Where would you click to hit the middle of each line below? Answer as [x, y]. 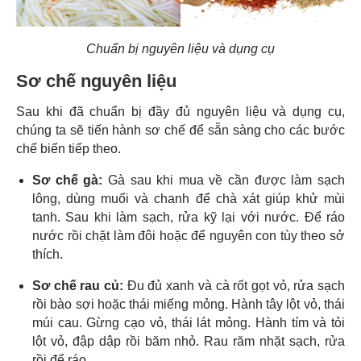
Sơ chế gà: [68, 180]
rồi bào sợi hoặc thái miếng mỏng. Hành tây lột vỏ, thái [189, 304]
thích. [48, 254]
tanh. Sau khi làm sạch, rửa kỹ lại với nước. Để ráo [189, 217]
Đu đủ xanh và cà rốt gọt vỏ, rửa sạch [234, 285]
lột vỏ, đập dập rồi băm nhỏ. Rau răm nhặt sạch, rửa [189, 341]
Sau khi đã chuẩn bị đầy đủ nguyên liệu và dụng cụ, [180, 111]
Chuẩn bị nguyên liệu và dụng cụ [180, 48]
